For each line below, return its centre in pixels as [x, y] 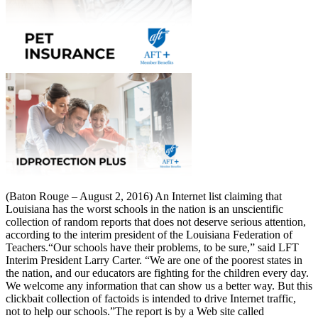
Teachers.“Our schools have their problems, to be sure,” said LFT [152, 248]
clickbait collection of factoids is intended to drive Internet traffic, [151, 299]
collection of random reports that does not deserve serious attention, [156, 222]
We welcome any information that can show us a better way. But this [159, 286]
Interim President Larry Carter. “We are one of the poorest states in [154, 261]
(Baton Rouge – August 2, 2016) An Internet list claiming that [144, 197]
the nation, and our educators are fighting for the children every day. [157, 273]
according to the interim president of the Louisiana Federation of [149, 235]
